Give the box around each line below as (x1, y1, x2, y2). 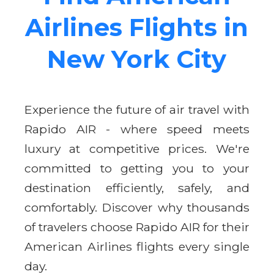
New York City (47, 43, 227, 74)
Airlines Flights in (25, 12, 249, 42)
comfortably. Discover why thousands (24, 199, 250, 215)
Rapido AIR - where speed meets (24, 121, 250, 136)
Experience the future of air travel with (24, 102, 250, 117)
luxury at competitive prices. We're (24, 141, 250, 156)
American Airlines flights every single (24, 239, 250, 254)
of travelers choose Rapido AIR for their (24, 219, 250, 234)
